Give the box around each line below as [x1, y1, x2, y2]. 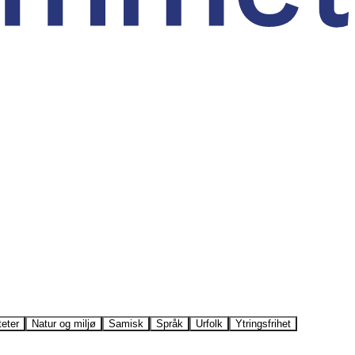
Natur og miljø [32, 317, 96, 330]
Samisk [109, 317, 143, 330]
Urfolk [196, 317, 223, 330]
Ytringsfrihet [235, 317, 291, 330]
